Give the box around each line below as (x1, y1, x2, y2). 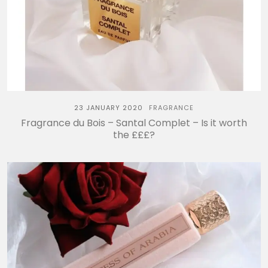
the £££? (113, 128, 155, 142)
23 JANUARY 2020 (74, 103, 143, 113)
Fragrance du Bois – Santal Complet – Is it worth (21, 116, 247, 130)
